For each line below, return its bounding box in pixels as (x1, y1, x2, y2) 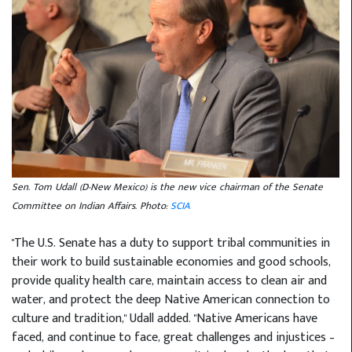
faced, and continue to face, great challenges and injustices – (12, 326, 335, 348)
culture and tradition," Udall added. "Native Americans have (12, 307, 317, 329)
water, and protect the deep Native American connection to (12, 288, 330, 310)
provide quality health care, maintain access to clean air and (12, 269, 327, 291)
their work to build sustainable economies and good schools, (12, 251, 331, 273)
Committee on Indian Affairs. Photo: (12, 196, 170, 214)
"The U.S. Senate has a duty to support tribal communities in (12, 232, 330, 254)
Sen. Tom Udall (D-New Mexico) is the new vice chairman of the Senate (12, 178, 323, 196)
